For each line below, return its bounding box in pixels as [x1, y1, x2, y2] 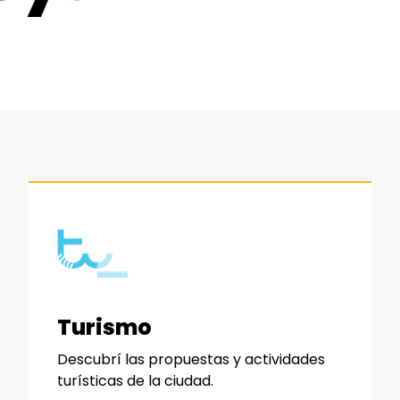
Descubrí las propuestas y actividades [57, 349, 325, 371]
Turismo [57, 312, 152, 343]
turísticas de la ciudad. [57, 371, 213, 392]
